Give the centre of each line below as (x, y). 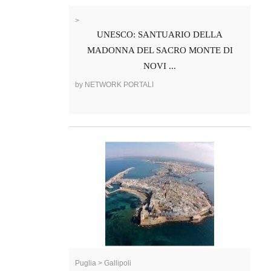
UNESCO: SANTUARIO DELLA (160, 35)
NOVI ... (160, 66)
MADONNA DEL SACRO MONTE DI (160, 51)
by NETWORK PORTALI (114, 85)
